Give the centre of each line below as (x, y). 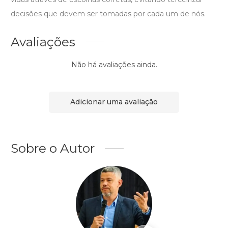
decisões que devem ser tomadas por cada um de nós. (108, 13)
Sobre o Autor (53, 148)
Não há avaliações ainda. (114, 64)
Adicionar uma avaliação (114, 102)
